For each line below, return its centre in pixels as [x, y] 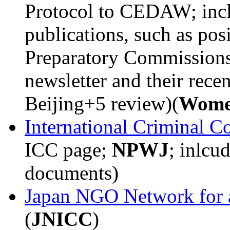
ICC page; [68, 150]
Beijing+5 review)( [102, 104]
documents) [72, 173]
